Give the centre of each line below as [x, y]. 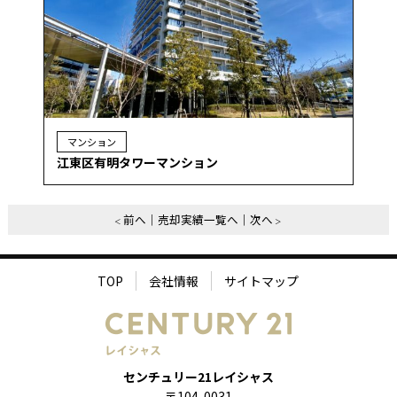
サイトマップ [262, 280]
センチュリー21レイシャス [198, 377]
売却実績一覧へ [198, 219]
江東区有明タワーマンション [137, 163]
